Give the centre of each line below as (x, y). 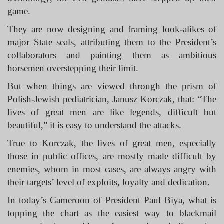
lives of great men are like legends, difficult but (112, 112)
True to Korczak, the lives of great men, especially (112, 143)
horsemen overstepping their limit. (74, 68)
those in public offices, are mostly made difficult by (112, 156)
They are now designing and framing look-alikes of (112, 29)
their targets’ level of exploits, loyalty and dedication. (109, 182)
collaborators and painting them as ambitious (112, 55)
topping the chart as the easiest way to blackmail (112, 213)
